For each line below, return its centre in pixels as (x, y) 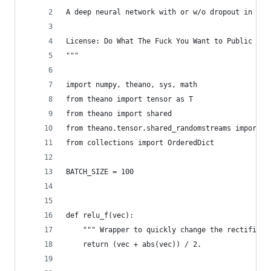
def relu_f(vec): (100, 215)
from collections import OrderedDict (140, 143)
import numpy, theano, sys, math (132, 85)
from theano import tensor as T (129, 99)
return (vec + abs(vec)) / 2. (134, 244)
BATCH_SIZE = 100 (100, 172)
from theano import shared (119, 114)
